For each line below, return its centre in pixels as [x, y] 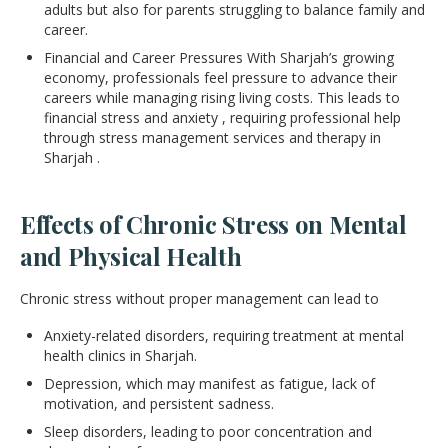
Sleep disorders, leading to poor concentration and [208, 431]
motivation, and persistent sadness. [159, 403]
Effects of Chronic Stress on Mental [213, 223]
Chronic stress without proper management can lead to [199, 298]
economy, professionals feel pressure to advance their [220, 77]
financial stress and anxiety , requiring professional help [222, 117]
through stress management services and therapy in [212, 137]
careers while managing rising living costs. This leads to [222, 97]
